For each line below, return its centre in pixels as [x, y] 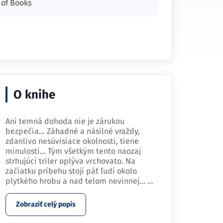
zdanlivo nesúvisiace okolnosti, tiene [72, 141]
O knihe [34, 95]
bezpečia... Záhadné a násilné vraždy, [73, 131]
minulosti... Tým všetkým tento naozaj [73, 151]
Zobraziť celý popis [46, 204]
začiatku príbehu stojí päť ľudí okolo [71, 171]
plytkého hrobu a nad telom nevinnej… [76, 181]
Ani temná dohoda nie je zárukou [65, 121]
